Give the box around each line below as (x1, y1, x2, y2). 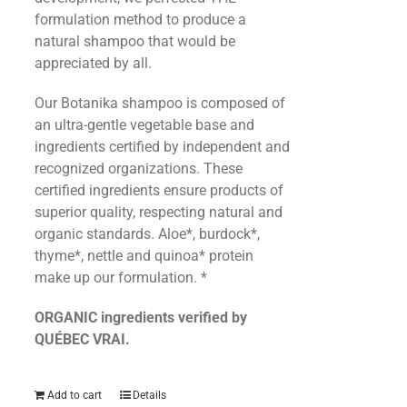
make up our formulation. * (34, 269, 207, 286)
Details (132, 389, 166, 402)
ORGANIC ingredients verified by (34, 309, 247, 326)
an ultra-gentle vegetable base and (34, 116, 254, 134)
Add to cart (46, 389, 102, 402)
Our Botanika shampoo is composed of (34, 94, 285, 112)
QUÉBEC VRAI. (34, 331, 130, 348)
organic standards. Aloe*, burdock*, (34, 225, 260, 243)
